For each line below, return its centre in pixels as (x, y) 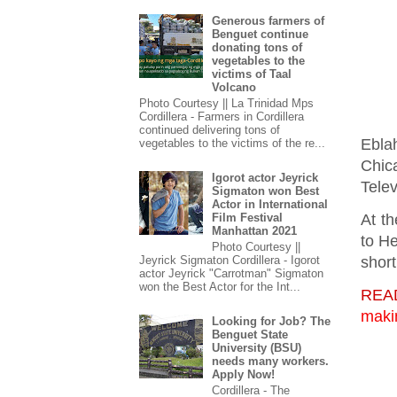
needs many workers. (271, 361)
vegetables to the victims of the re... (232, 144)
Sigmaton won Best (266, 191)
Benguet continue (261, 35)
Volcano (234, 88)
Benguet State (250, 335)
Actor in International (270, 205)
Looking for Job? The (272, 321)
